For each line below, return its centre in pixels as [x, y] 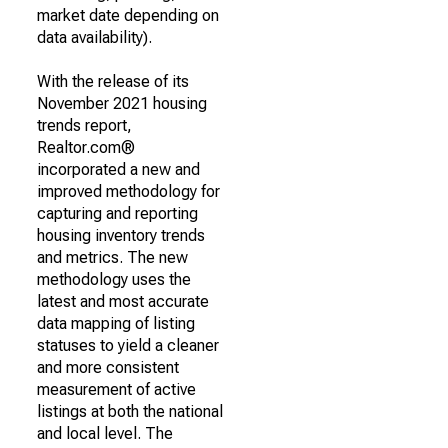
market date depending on [128, 15]
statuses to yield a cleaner [128, 345]
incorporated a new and [118, 169]
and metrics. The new [112, 257]
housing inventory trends [121, 235]
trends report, [84, 125]
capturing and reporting [117, 213]
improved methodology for [128, 191]
